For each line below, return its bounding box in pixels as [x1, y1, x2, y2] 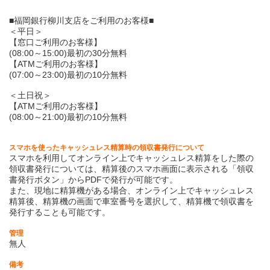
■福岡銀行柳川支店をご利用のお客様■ [9, 16, 154, 26]
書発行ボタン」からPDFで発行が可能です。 [9, 175, 178, 185]
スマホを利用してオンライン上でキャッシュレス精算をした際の [9, 153, 254, 163]
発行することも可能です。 [9, 207, 110, 218]
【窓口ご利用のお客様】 [9, 37, 102, 48]
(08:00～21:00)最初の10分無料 [9, 112, 127, 122]
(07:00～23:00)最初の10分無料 [9, 70, 127, 80]
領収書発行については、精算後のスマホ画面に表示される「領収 [9, 164, 254, 174]
